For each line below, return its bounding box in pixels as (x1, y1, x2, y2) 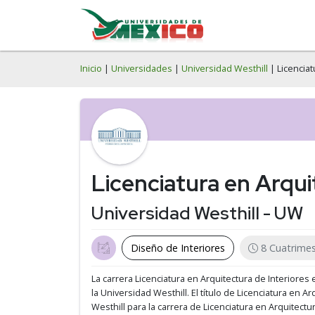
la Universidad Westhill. (91, 287, 191, 299)
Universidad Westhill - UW (91, 201, 303, 225)
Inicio (80, 63, 102, 75)
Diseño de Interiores (131, 241, 225, 255)
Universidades (111, 63, 172, 75)
